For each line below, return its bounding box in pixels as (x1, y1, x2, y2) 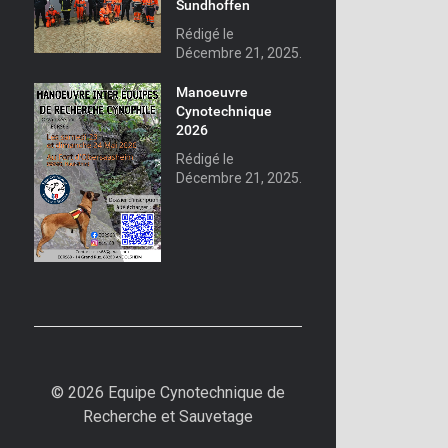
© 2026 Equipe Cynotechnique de (51, 382, 285, 402)
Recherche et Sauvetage (83, 406, 253, 426)
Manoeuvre (175, 84, 248, 100)
